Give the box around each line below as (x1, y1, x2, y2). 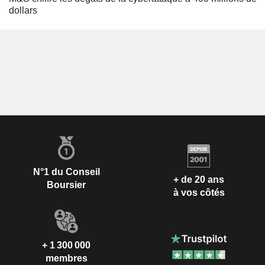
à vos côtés (173, 187, 225, 198)
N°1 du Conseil (33, 167, 100, 177)
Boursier (47, 180, 86, 190)
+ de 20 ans (173, 174, 224, 185)
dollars (9, 5, 37, 16)
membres (45, 253, 88, 264)
